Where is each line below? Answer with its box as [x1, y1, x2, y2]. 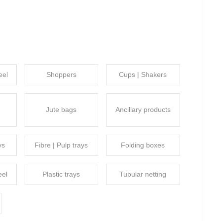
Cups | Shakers [119, 70, 167, 78]
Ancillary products [115, 106, 171, 114]
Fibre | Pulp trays [35, 141, 88, 149]
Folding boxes [121, 141, 165, 149]
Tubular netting [119, 170, 167, 178]
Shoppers [46, 70, 76, 78]
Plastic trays [42, 170, 80, 178]
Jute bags [46, 106, 77, 114]
